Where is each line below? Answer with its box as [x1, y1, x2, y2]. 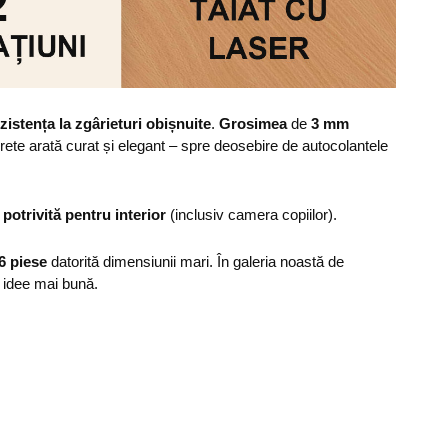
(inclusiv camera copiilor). [166, 206, 337, 223]
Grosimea [219, 115, 287, 132]
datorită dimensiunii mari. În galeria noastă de [47, 253, 344, 270]
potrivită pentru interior [3, 206, 166, 223]
